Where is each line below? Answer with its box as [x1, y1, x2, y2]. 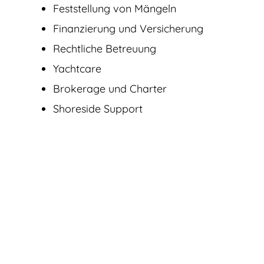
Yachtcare [53, 61, 101, 75]
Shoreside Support [53, 101, 143, 115]
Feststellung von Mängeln [53, 1, 176, 15]
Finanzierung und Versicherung [53, 21, 203, 35]
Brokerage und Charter [53, 81, 167, 95]
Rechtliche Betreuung [53, 41, 156, 55]
